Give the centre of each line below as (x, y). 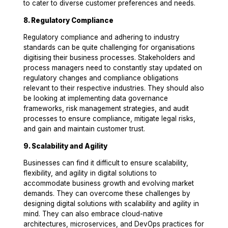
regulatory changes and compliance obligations (101, 78)
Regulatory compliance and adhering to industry (102, 37)
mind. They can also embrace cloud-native (93, 214)
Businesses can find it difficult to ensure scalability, (106, 163)
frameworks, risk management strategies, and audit (106, 109)
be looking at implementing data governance (96, 98)
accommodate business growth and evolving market (109, 183)
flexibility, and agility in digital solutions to (90, 173)
